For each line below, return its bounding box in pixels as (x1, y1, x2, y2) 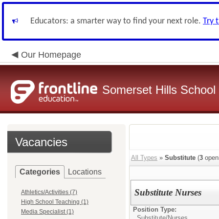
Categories (20, 168, 60, 176)
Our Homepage (21, 50, 81, 60)
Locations (68, 168, 102, 176)
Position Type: (133, 206, 176, 213)
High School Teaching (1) (21, 198, 88, 205)
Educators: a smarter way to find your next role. (30, 17, 203, 26)
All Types (131, 154, 157, 161)
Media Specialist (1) (21, 208, 74, 215)
